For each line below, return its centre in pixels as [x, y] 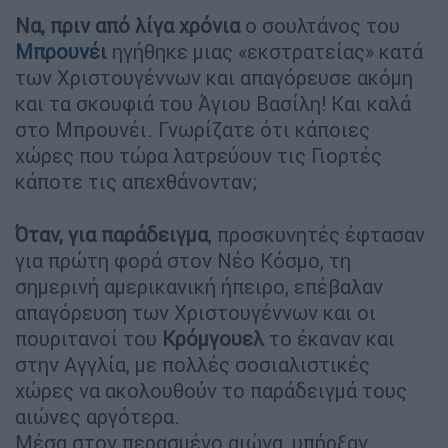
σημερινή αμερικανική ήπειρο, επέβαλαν [199, 286]
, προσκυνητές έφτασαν [316, 234]
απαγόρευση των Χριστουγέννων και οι [195, 312]
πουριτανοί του [88, 338]
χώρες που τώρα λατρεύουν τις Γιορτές [198, 155]
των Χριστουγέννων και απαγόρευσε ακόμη [214, 77]
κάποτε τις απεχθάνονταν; [136, 181]
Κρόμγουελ [213, 338]
